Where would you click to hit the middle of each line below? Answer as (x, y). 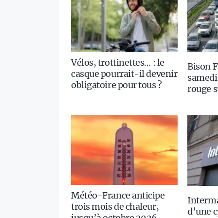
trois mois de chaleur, (115, 206)
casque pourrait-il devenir (124, 74)
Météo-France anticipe (118, 195)
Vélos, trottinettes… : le (118, 63)
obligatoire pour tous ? (117, 85)
